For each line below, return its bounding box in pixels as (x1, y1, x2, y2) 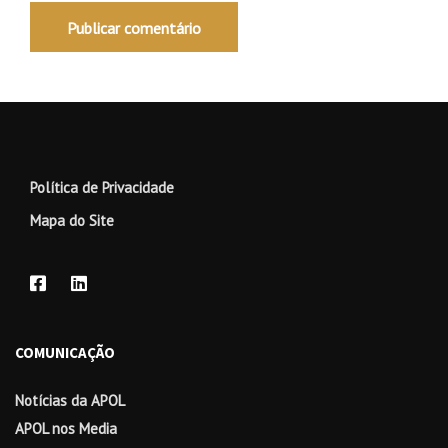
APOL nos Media (15, 419, 117, 438)
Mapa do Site (30, 211, 114, 230)
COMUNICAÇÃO (15, 343, 115, 362)
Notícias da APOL (15, 391, 125, 410)
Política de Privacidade (30, 178, 174, 197)
